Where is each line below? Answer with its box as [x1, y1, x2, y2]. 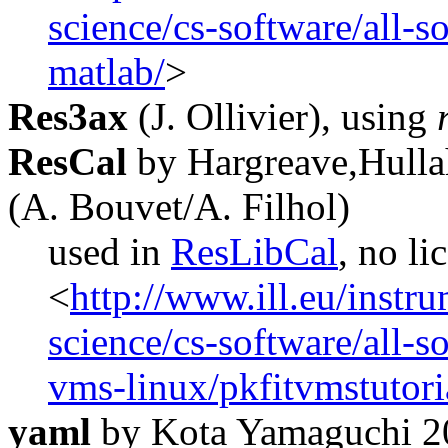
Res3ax [8, 94, 128, 138]
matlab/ [48, 49, 165, 93]
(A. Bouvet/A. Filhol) [8, 184, 350, 228]
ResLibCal [171, 229, 338, 273]
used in [48, 229, 171, 273]
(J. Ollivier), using [128, 94, 437, 138]
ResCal [8, 139, 127, 183]
